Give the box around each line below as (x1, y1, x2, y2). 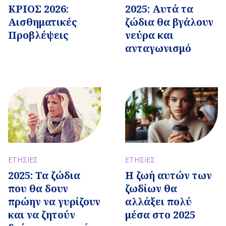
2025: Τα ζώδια (8, 168, 80, 183)
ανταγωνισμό (125, 41, 191, 55)
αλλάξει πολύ (125, 195, 192, 208)
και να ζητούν (8, 208, 75, 222)
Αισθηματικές (8, 15, 77, 29)
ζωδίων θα (125, 182, 177, 195)
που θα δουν (8, 182, 68, 196)
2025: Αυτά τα (125, 2, 193, 16)
